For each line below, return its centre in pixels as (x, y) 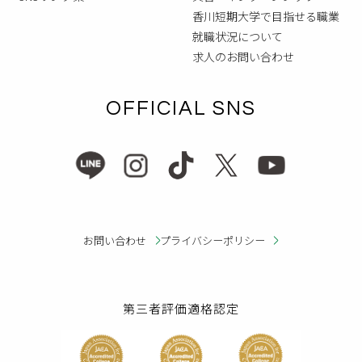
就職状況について (238, 36)
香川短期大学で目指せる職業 (266, 16)
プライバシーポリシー (212, 240)
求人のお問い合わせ (244, 56)
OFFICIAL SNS (181, 109)
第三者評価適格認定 (181, 308)
